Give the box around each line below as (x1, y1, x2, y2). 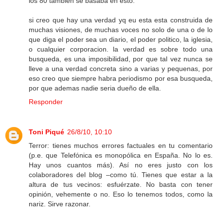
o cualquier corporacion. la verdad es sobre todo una (29, 45, 213, 54)
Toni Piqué (29, 128, 64, 136)
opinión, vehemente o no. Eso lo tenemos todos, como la (29, 190, 213, 199)
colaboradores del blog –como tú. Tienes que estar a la (29, 171, 213, 179)
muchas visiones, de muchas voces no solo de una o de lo (29, 26, 213, 34)
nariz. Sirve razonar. (29, 200, 91, 208)
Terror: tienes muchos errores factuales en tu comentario (29, 142, 213, 150)
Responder (29, 98, 63, 106)
